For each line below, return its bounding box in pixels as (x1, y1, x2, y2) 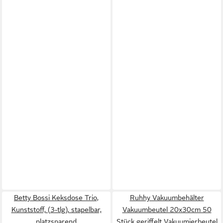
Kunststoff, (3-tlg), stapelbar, (11, 206, 102, 214)
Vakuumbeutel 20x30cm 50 (122, 206, 212, 214)
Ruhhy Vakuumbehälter (129, 194, 204, 202)
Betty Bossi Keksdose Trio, (14, 194, 99, 202)
